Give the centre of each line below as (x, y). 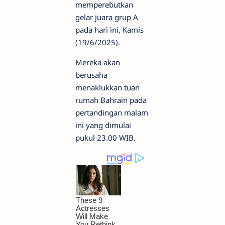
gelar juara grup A (107, 17)
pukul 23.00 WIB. (105, 138)
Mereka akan (98, 62)
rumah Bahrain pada (111, 100)
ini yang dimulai (103, 125)
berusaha (91, 75)
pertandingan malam (112, 113)
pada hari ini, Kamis (109, 30)
